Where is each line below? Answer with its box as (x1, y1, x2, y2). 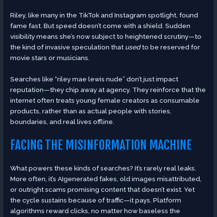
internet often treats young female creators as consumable (10, 96, 200, 104)
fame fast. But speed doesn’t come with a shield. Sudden (10, 21, 191, 30)
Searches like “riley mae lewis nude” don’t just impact (10, 75, 179, 83)
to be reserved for (140, 43, 201, 51)
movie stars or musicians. (10, 53, 90, 62)
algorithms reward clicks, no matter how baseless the (10, 206, 181, 215)
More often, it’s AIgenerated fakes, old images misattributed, (10, 174, 202, 183)
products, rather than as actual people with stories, (10, 107, 172, 115)
